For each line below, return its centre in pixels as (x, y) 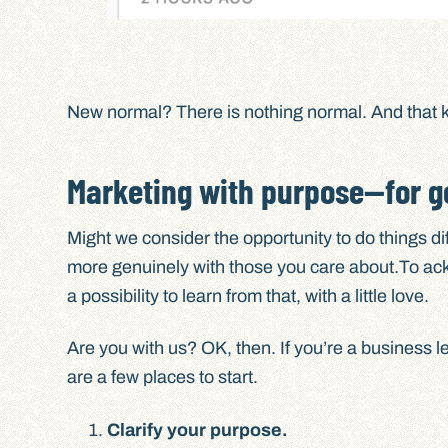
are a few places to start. (165, 377)
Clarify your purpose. (200, 429)
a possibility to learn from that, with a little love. (252, 295)
